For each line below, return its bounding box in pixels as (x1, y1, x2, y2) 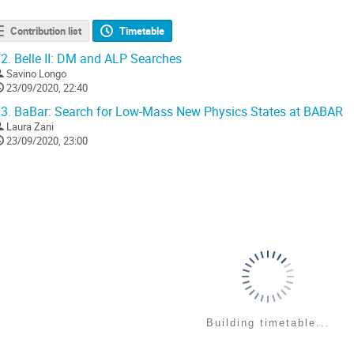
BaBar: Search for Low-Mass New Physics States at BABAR (11, 104, 343, 121)
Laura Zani (6, 119, 54, 134)
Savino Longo (6, 66, 66, 81)
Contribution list (9, 24, 81, 39)
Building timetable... (205, 317, 330, 330)
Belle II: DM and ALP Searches (11, 51, 182, 68)
